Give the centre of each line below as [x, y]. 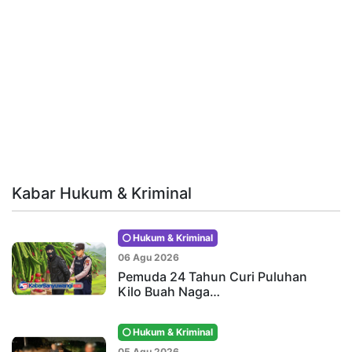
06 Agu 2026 [148, 257]
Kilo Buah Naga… [169, 291]
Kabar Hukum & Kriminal [102, 193]
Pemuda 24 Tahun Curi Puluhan [213, 276]
